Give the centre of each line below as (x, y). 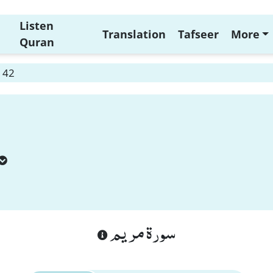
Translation (134, 34)
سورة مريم (142, 232)
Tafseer (198, 34)
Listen (36, 26)
